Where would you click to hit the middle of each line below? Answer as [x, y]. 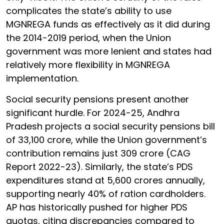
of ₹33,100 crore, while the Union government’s [106, 139]
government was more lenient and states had [109, 51]
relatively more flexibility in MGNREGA [88, 64]
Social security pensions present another [97, 99]
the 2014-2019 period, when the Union [88, 37]
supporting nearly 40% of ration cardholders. [106, 193]
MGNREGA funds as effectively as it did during [108, 24]
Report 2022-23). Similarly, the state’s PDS [99, 166]
